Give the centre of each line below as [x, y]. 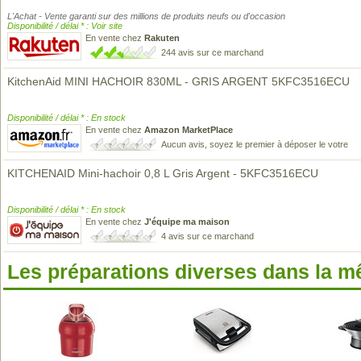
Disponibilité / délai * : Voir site [65, 26]
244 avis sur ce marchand [212, 52]
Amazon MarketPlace [189, 130]
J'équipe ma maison [187, 222]
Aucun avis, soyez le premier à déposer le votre [255, 144]
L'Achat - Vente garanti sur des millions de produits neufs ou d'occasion [146, 16]
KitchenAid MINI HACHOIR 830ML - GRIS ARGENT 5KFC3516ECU [178, 81]
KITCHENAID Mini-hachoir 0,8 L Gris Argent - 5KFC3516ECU [163, 173]
